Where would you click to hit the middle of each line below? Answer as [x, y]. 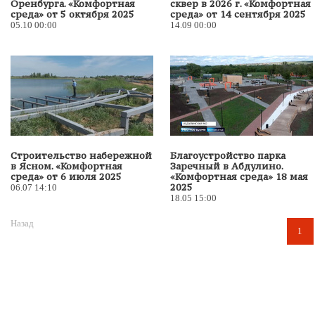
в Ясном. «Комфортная [66, 166]
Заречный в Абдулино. [226, 166]
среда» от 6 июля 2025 [66, 176]
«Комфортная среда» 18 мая [239, 176]
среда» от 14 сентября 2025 [238, 14]
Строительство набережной [81, 155]
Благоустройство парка [228, 155]
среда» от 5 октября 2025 [72, 14]
